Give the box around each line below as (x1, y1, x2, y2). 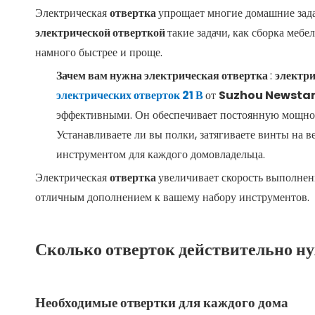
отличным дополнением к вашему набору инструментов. (35, 189, 309, 205)
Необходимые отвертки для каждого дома (35, 293, 288, 312)
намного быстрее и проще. (35, 44, 162, 60)
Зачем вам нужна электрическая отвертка (56, 67, 270, 84)
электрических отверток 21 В (56, 87, 205, 103)
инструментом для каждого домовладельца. (56, 146, 265, 162)
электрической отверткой (35, 25, 167, 41)
